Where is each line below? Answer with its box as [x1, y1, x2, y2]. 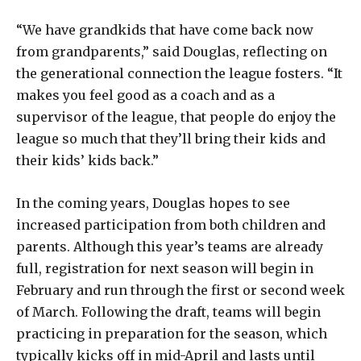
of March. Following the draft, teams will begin [16, 303, 321, 320]
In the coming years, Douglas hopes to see [16, 194, 290, 211]
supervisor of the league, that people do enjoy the [16, 108, 336, 125]
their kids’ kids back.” [16, 151, 159, 168]
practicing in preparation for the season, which [16, 325, 327, 342]
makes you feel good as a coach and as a [16, 86, 275, 103]
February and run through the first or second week [16, 281, 345, 298]
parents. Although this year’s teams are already [16, 238, 323, 255]
